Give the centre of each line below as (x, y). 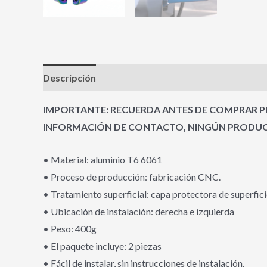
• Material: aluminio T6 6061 (103, 159)
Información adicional (155, 78)
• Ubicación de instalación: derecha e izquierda (139, 211)
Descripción (69, 78)
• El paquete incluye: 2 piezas (102, 246)
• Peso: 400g (70, 228)
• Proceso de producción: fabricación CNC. (132, 176)
